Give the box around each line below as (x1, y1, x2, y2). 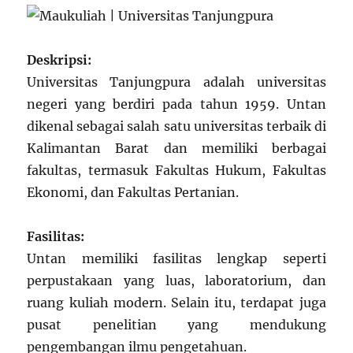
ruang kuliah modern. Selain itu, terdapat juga (27, 295, 326, 311)
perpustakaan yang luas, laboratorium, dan (27, 273, 326, 289)
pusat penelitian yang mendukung (27, 317, 326, 333)
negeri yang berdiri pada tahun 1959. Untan (27, 96, 326, 113)
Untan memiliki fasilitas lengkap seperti (27, 251, 326, 267)
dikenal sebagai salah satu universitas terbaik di (27, 118, 326, 135)
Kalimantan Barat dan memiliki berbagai (27, 140, 326, 157)
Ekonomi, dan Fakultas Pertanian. (27, 184, 240, 201)
